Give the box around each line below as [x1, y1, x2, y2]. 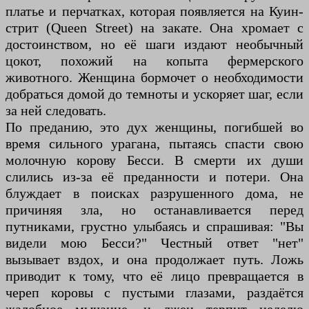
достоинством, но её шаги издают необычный [6, 37, 303, 52]
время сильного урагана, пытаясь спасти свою [6, 136, 303, 152]
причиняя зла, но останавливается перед [6, 202, 303, 218]
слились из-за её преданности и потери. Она [6, 169, 303, 185]
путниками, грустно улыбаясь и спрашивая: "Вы [6, 219, 303, 235]
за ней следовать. [6, 103, 106, 119]
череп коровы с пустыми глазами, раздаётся [6, 285, 303, 301]
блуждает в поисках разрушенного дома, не [6, 186, 303, 201]
